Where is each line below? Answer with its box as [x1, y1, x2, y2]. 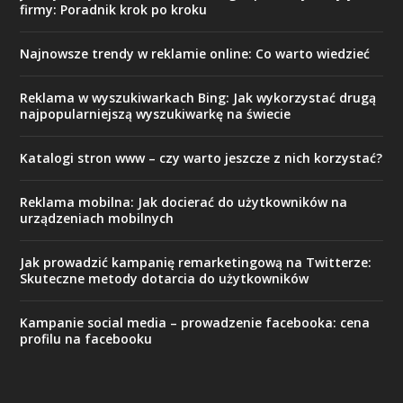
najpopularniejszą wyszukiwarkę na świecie [20, 104, 291, 122]
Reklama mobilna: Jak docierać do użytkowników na [20, 193, 348, 210]
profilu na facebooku [20, 329, 153, 347]
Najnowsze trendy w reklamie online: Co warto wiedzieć [20, 44, 371, 62]
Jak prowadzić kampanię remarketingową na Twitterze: [20, 253, 372, 271]
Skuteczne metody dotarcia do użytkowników [20, 269, 309, 287]
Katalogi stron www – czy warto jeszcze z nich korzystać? [20, 148, 383, 166]
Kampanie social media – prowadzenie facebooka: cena [20, 313, 371, 331]
